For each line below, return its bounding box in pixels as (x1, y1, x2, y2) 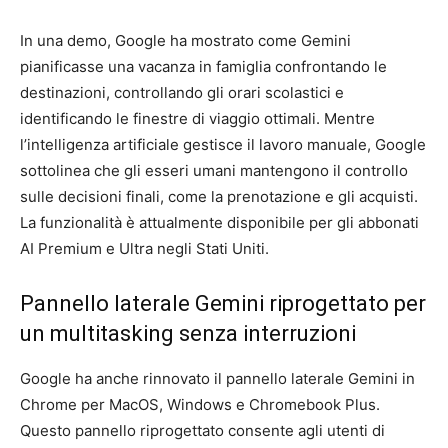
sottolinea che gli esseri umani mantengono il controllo (20, 160, 408, 180)
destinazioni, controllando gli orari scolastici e (20, 82, 344, 102)
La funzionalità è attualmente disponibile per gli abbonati (20, 212, 419, 232)
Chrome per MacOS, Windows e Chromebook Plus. (20, 394, 380, 414)
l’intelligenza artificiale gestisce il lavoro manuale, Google (20, 134, 426, 154)
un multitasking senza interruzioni (20, 320, 356, 346)
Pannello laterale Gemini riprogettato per (20, 290, 426, 316)
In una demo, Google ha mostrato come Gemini (20, 30, 351, 50)
